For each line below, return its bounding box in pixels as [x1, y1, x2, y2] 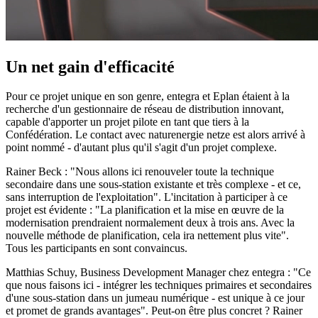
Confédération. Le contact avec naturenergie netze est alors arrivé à [6, 128, 305, 141]
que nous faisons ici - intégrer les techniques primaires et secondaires [6, 279, 312, 292]
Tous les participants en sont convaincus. [6, 242, 187, 255]
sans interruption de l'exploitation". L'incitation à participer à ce [6, 191, 287, 204]
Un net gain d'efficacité [6, 57, 175, 76]
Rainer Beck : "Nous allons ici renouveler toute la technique [6, 165, 274, 178]
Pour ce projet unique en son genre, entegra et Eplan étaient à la [6, 90, 290, 103]
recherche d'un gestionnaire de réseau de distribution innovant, [6, 103, 284, 116]
